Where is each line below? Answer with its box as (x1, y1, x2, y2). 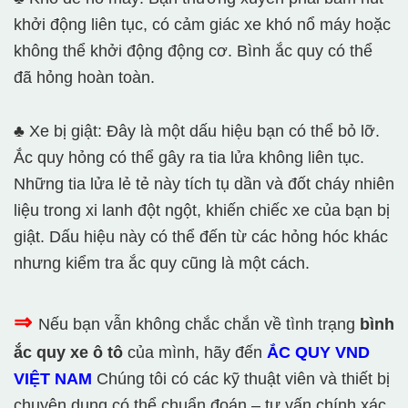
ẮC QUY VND (267, 343, 370, 362)
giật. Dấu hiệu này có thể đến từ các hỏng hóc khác (14, 228, 388, 247)
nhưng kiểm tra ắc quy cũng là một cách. (14, 254, 310, 273)
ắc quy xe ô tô (14, 343, 123, 362)
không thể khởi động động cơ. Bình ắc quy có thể (14, 42, 372, 61)
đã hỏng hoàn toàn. (14, 68, 155, 87)
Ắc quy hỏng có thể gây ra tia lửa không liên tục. (14, 148, 364, 168)
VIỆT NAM (14, 370, 97, 389)
